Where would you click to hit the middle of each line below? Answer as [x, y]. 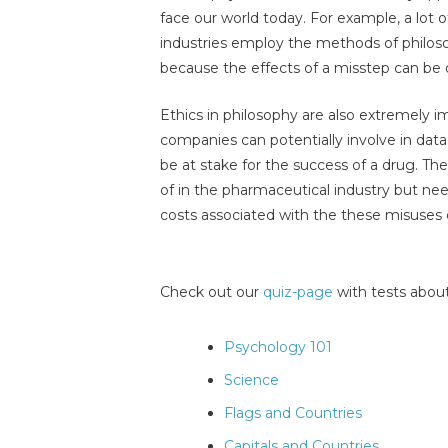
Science [251, 380]
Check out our [211, 292]
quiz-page [298, 292]
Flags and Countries [293, 413]
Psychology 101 [278, 347]
